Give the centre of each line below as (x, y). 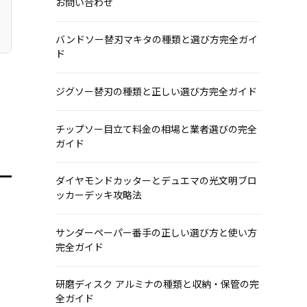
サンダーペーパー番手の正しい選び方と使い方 (156, 233)
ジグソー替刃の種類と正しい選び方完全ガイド (156, 91)
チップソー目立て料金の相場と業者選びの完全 (156, 129)
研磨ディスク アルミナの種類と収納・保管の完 (157, 285)
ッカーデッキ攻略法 (98, 196)
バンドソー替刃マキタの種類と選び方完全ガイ (156, 40)
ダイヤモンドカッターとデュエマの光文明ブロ (156, 181)
